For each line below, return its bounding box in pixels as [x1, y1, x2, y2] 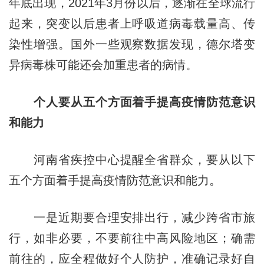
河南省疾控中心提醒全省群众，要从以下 [8, 153, 256, 166]
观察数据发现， [120, 37, 207, 51]
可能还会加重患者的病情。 [55, 58, 197, 71]
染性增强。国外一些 [8, 37, 120, 51]
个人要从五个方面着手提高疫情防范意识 [33, 95, 256, 108]
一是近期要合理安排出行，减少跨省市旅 [8, 210, 256, 224]
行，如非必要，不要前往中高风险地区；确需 [8, 231, 256, 245]
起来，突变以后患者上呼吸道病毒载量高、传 [8, 16, 256, 30]
